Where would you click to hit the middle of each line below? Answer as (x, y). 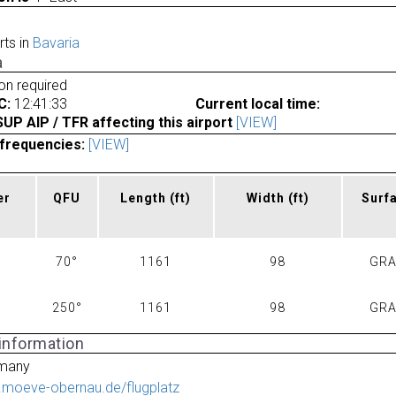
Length (145, 198)
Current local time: (257, 103)
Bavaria (56, 43)
